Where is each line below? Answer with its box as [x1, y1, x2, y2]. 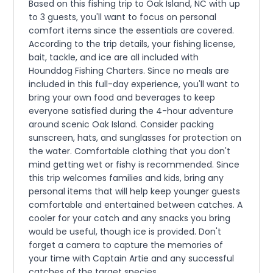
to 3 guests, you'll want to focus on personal [29, 11, 217, 24]
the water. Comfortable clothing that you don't [29, 145, 231, 158]
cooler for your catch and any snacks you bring [29, 212, 231, 225]
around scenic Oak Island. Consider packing [29, 118, 214, 131]
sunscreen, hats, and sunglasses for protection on [29, 132, 242, 144]
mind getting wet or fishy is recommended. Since [29, 158, 240, 171]
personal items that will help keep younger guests [29, 185, 241, 198]
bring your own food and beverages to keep [29, 91, 216, 104]
